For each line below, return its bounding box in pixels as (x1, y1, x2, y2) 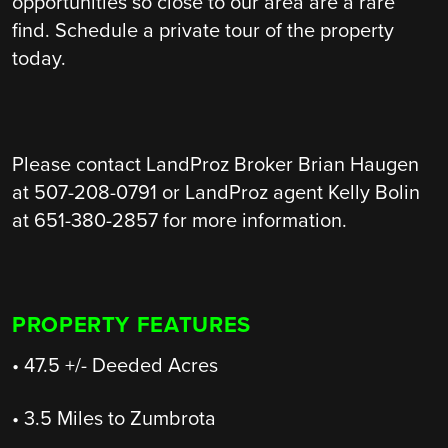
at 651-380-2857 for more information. (11, 208, 347, 233)
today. (11, 46, 71, 71)
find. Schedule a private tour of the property (11, 18, 394, 43)
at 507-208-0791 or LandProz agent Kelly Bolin (11, 180, 420, 205)
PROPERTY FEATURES (11, 311, 252, 338)
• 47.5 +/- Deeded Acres (11, 353, 218, 378)
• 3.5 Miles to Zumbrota (11, 406, 216, 431)
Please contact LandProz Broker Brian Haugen (11, 152, 419, 177)
